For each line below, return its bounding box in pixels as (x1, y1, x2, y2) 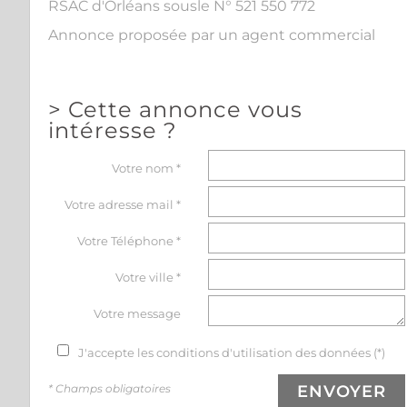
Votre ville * (115, 270, 182, 284)
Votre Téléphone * (77, 233, 182, 248)
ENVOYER (297, 382, 387, 402)
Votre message (94, 306, 182, 321)
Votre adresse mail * (65, 197, 182, 212)
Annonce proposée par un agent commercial (48, 25, 375, 44)
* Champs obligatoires (48, 382, 171, 395)
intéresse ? (48, 117, 177, 144)
